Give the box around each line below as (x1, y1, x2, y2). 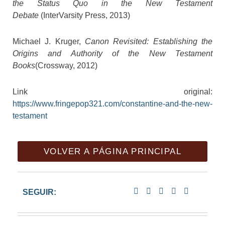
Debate (13, 11, 39, 20)
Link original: (13, 87, 212, 96)
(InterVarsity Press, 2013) (39, 11, 130, 20)
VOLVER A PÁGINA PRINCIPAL (44, 146, 181, 156)
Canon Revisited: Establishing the (85, 37, 212, 46)
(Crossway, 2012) (35, 61, 97, 70)
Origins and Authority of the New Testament (13, 49, 212, 58)
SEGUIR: (23, 187, 56, 196)
